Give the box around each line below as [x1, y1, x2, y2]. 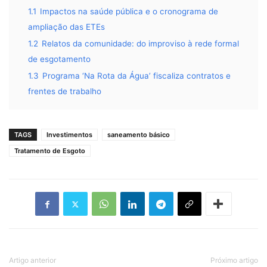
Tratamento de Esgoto [14, 147, 85, 156]
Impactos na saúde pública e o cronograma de [40, 7, 218, 17]
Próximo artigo [210, 256, 258, 265]
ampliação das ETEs [28, 22, 105, 32]
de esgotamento [28, 54, 91, 64]
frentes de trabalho [28, 86, 101, 97]
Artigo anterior [9, 256, 56, 265]
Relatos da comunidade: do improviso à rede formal [42, 39, 239, 49]
